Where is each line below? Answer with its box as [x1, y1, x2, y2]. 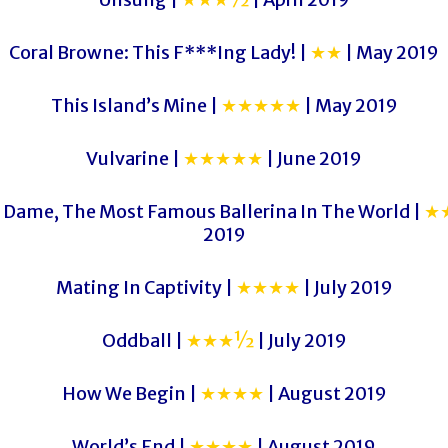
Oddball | [101, 329, 186, 352]
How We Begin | [61, 382, 200, 405]
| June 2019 [263, 147, 362, 170]
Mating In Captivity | [55, 276, 236, 299]
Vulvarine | [86, 147, 183, 170]
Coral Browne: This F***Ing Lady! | [9, 41, 310, 64]
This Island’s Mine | [50, 94, 221, 117]
